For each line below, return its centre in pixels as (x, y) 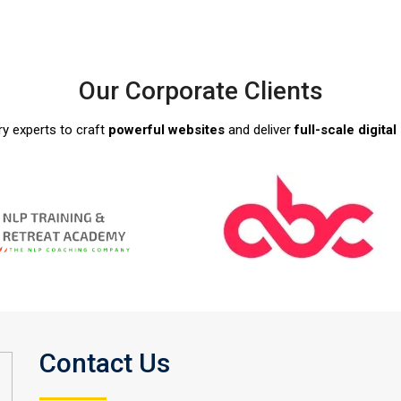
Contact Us (105, 363)
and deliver (260, 130)
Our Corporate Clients (200, 91)
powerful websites (166, 130)
